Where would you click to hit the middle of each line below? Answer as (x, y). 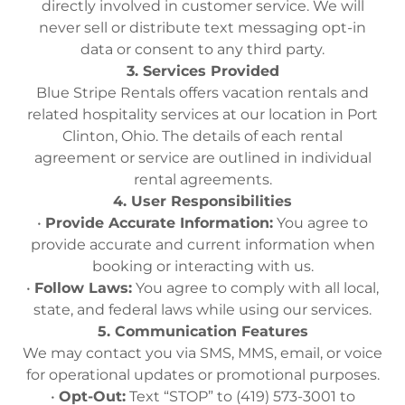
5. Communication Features (202, 331)
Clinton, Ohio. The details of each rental (202, 136)
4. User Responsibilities (202, 201)
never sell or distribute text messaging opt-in (202, 28)
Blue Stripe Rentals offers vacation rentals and (202, 93)
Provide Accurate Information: (159, 223)
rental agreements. (202, 179)
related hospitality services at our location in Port (202, 114)
